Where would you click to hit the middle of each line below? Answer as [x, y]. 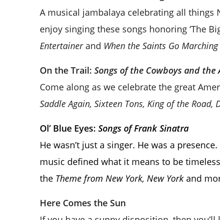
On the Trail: [67, 70]
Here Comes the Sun [82, 203]
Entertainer [61, 45]
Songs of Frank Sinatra [143, 128]
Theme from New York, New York [119, 178]
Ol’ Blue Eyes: [69, 128]
